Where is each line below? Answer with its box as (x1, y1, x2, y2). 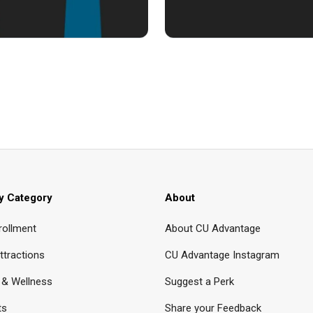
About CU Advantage (165, 221, 261, 235)
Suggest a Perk (165, 275, 234, 288)
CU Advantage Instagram (165, 248, 279, 261)
